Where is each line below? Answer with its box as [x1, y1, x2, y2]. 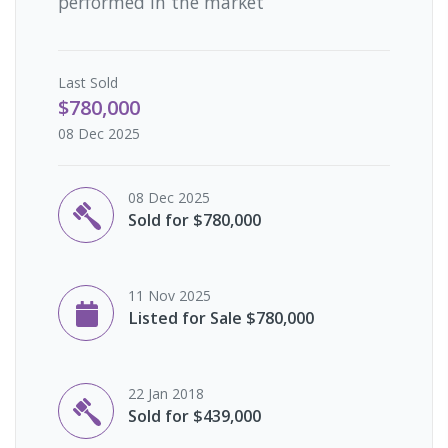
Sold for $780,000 [128, 209, 261, 232]
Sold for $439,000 [128, 405, 261, 428]
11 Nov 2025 [128, 286, 211, 306]
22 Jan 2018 [128, 384, 204, 404]
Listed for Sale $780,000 [128, 307, 314, 330]
